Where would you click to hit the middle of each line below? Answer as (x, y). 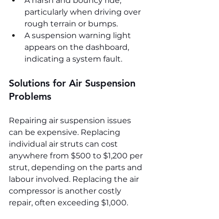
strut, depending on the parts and (77, 167)
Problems (30, 96)
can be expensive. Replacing (66, 132)
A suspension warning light (79, 35)
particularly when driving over (84, 12)
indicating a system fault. (73, 59)
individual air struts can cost (64, 144)
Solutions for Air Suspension (74, 83)
